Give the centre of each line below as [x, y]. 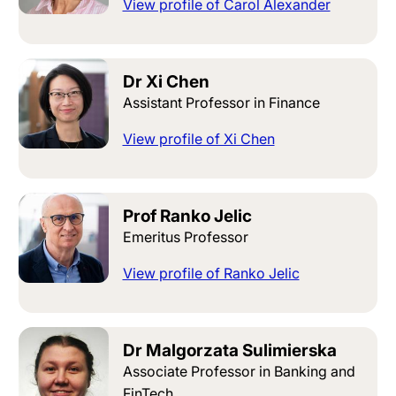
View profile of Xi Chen [198, 139]
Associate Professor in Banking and [239, 372]
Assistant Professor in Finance [221, 103]
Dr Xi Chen [166, 82]
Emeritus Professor [185, 237]
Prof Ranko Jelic [187, 217]
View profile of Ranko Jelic [211, 274]
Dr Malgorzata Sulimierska [229, 351]
